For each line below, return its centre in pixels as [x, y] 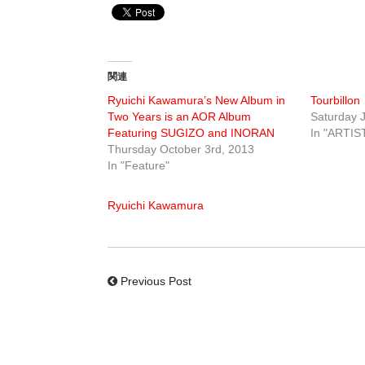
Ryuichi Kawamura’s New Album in [196, 101]
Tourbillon [335, 101]
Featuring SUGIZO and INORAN [191, 133]
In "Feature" [139, 166]
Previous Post [156, 281]
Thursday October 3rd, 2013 [181, 150]
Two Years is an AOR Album [179, 117]
